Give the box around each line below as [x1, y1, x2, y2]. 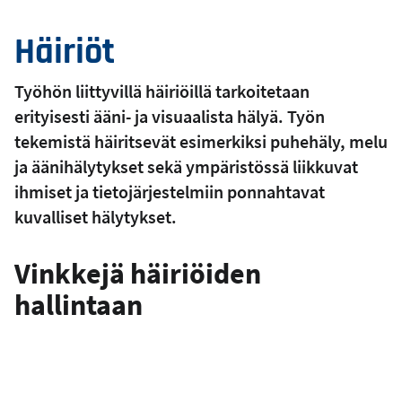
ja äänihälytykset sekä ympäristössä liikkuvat [14, 154, 358, 178]
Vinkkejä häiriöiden [14, 255, 261, 292]
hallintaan [14, 286, 143, 323]
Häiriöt [14, 29, 115, 75]
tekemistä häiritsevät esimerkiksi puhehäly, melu [14, 129, 388, 153]
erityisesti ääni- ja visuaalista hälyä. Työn [14, 104, 325, 127]
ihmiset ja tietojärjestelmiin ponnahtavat [14, 179, 325, 203]
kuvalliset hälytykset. [14, 205, 177, 228]
